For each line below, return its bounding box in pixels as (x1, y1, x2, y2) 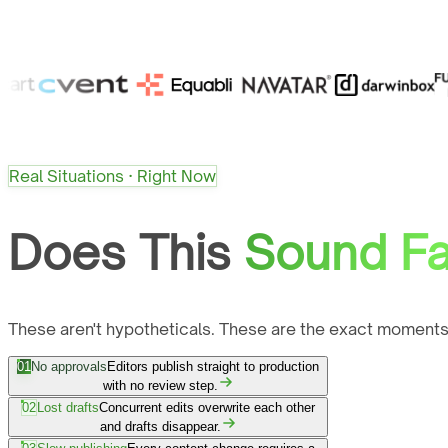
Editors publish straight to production (107, 359, 319, 375)
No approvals (31, 359, 107, 375)
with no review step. (102, 378, 218, 394)
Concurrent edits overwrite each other (99, 400, 315, 416)
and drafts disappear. (99, 419, 221, 435)
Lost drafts (37, 400, 99, 416)
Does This (8, 224, 231, 282)
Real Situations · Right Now (9, 166, 216, 187)
